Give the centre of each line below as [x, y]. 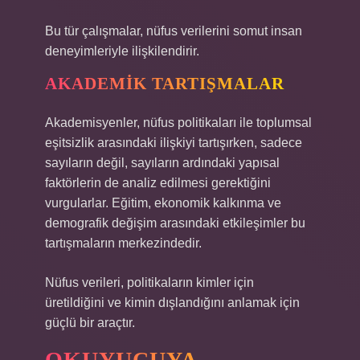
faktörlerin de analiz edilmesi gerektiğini [158, 183]
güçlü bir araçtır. [90, 323]
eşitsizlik [70, 143]
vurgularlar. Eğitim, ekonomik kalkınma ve [163, 203]
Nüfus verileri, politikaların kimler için [149, 282]
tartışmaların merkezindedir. [123, 243]
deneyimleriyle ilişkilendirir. [122, 51]
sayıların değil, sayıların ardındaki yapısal [162, 163]
